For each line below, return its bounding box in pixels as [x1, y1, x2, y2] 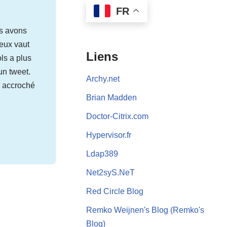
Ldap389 [86, 149, 119, 158]
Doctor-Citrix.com [86, 111, 149, 121]
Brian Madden [86, 93, 137, 102]
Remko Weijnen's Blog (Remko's [86, 205, 205, 214]
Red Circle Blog [86, 186, 144, 196]
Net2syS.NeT [86, 168, 135, 177]
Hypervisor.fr [86, 130, 132, 139]
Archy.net [86, 74, 120, 83]
